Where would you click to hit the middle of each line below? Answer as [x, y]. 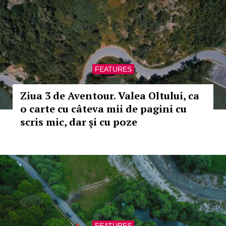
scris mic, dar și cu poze [79, 122]
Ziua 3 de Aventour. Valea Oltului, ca [110, 96]
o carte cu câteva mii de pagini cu [103, 109]
